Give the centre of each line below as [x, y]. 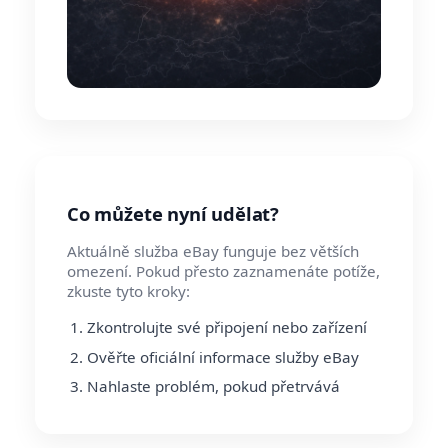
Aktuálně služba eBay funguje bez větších [213, 250]
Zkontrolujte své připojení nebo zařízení [227, 326]
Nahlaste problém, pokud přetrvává [213, 386]
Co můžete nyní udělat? [173, 213]
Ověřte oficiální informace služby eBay [223, 356]
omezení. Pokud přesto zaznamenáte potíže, [223, 270]
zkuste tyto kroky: [128, 290]
